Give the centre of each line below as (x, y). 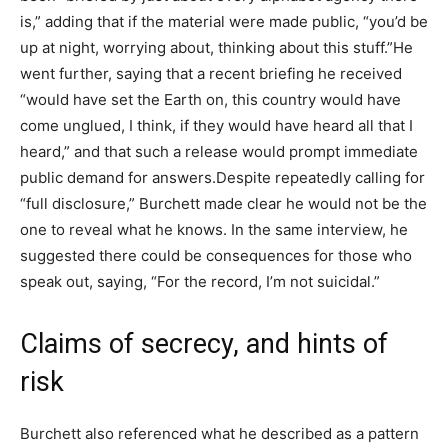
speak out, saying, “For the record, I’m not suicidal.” (200, 281)
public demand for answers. (118, 177)
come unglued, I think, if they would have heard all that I (216, 125)
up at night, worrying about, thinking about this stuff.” (206, 47)
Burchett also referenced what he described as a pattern (219, 433)
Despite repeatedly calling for (320, 177)
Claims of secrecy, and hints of (204, 343)
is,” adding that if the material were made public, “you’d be (224, 21)
